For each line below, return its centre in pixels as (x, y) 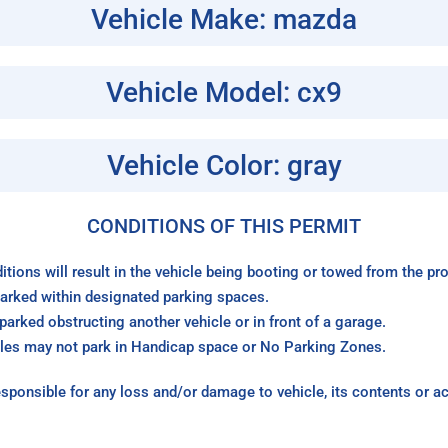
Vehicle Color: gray (224, 166)
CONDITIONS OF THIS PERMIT (224, 226)
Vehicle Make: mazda (224, 20)
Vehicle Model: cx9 (224, 93)
